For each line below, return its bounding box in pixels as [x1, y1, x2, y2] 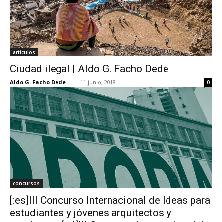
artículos [13, 48, 35, 55]
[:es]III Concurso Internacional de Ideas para [10, 194, 210, 206]
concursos [13, 179, 40, 187]
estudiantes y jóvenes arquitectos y [10, 206, 171, 219]
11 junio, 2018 [80, 78, 116, 86]
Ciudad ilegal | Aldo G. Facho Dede [10, 62, 168, 75]
